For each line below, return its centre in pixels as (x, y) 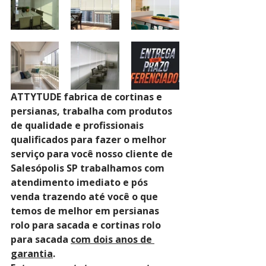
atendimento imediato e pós (80, 182)
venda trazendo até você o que (85, 197)
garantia (32, 254)
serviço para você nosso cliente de (93, 154)
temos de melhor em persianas (86, 211)
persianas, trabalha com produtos (93, 111)
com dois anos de (113, 239)
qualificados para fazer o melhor (90, 140)
